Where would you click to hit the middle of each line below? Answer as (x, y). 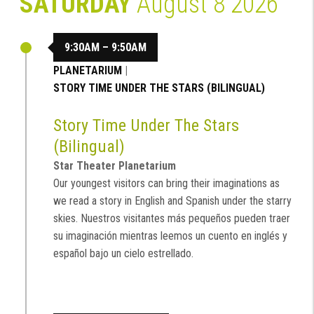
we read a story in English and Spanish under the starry (172, 200)
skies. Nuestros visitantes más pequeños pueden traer (172, 218)
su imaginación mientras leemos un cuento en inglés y (170, 235)
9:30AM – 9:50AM (105, 48)
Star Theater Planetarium (115, 165)
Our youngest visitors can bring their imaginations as (166, 183)
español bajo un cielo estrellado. (123, 253)
